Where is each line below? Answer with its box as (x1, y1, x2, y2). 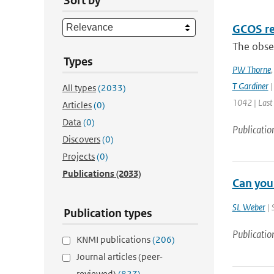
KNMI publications (76, 234, 152, 245)
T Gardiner (232, 80, 268, 92)
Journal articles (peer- (76, 251, 163, 262)
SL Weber (232, 201, 265, 213)
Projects (62, 150, 95, 162)
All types (62, 82, 96, 94)
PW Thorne (232, 64, 271, 75)
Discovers (62, 133, 100, 145)
